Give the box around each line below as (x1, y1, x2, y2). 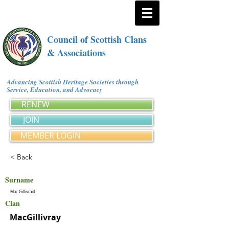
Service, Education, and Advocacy (7, 85, 106, 94)
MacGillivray (10, 212, 61, 223)
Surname (5, 174, 33, 185)
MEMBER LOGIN (20, 130, 81, 141)
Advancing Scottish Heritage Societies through (7, 77, 139, 86)
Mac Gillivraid (10, 189, 35, 194)
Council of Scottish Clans (47, 33, 147, 46)
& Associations (47, 46, 106, 59)
